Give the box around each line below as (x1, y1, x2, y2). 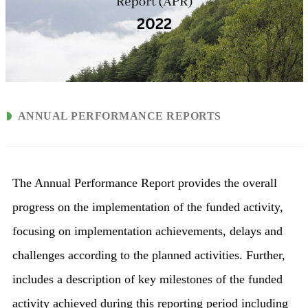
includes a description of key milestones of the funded (12, 272, 283, 287)
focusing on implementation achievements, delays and (12, 224, 283, 239)
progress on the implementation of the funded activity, (12, 200, 283, 214)
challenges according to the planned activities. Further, (12, 248, 285, 263)
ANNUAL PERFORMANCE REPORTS (17, 110, 221, 122)
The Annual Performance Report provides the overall (12, 176, 277, 190)
